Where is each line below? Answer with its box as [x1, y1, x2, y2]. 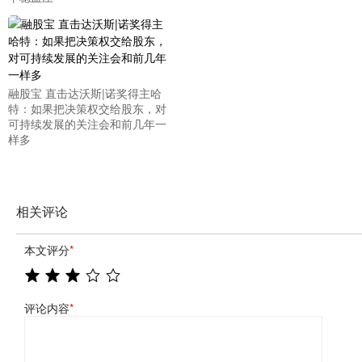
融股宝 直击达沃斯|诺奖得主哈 [8, 85, 162, 101]
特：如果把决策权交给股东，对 [8, 100, 166, 116]
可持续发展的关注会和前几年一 [8, 116, 166, 132]
